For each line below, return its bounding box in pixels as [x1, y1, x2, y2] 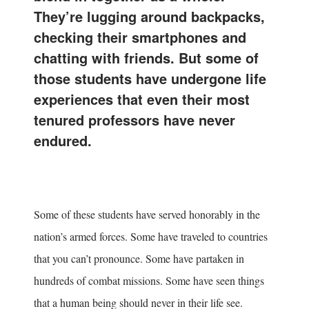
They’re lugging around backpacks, [34, 6, 265, 26]
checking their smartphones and [34, 27, 246, 47]
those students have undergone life [34, 68, 266, 88]
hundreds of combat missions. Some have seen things [34, 273, 264, 288]
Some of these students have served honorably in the [34, 207, 260, 221]
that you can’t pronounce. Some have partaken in [34, 251, 244, 266]
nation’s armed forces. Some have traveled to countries [34, 229, 268, 243]
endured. [34, 130, 92, 150]
